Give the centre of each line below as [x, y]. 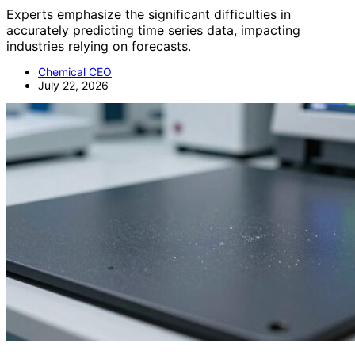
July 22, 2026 [73, 86]
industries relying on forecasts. [99, 46]
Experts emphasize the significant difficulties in [149, 15]
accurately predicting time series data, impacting [153, 31]
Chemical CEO [75, 72]
